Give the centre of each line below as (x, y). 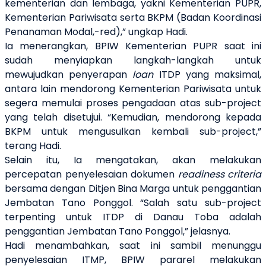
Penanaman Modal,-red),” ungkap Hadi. (97, 32)
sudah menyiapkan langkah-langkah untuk (133, 61)
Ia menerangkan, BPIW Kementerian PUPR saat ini (133, 46)
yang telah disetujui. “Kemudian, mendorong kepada (133, 118)
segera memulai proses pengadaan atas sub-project (133, 103)
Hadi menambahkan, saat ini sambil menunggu (133, 246)
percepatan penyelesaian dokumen (91, 175)
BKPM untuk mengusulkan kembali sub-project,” (133, 132)
